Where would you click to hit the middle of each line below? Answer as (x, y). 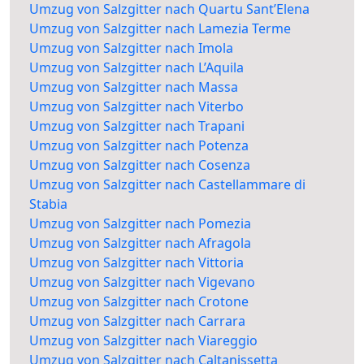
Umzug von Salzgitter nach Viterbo (136, 107)
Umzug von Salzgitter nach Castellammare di (167, 185)
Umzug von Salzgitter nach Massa (134, 87)
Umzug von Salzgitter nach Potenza (139, 146)
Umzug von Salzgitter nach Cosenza (140, 165)
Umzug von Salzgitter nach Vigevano (142, 282)
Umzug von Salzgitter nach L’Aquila (136, 68)
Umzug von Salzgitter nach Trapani (137, 126)
